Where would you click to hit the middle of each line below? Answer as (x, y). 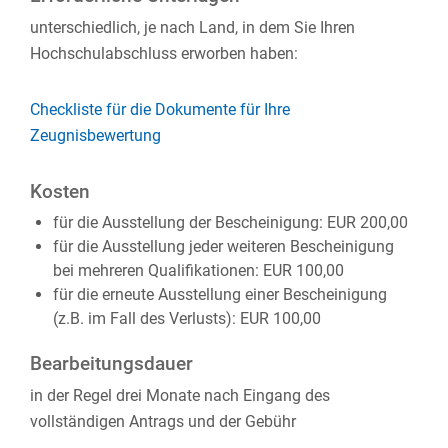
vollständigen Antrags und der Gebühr (163, 421)
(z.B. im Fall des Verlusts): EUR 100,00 (186, 318)
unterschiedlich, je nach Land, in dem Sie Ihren (192, 27)
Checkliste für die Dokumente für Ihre (160, 109)
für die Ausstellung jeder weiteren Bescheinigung (223, 246)
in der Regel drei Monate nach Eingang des (180, 395)
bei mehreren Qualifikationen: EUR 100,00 (198, 270)
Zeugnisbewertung (95, 135)
